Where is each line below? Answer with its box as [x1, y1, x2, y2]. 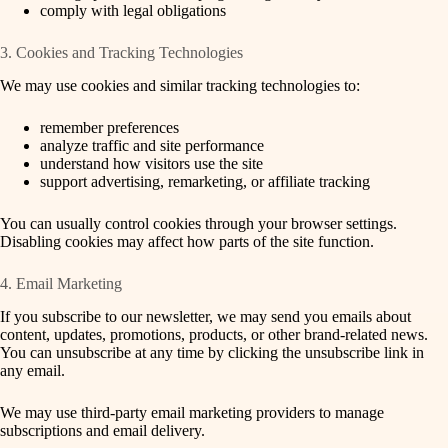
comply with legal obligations [40, 2, 226, 20]
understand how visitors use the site [40, 154, 263, 172]
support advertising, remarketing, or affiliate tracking [40, 172, 370, 190]
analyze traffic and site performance [40, 136, 264, 154]
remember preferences [40, 118, 179, 136]
